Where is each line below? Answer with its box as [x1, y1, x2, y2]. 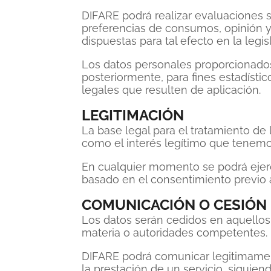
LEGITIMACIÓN [82, 106, 184, 124]
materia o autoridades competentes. [82, 226, 267, 239]
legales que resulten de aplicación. [82, 83, 261, 96]
